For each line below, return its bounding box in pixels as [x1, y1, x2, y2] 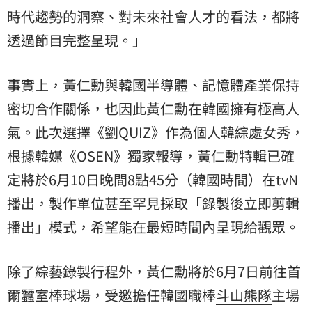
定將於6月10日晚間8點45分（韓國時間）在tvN [7, 169, 298, 189]
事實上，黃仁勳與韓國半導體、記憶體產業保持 [7, 74, 299, 95]
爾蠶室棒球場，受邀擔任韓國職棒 [7, 284, 216, 305]
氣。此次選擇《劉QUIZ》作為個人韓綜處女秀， [7, 121, 304, 142]
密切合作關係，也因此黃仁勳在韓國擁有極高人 [7, 97, 299, 118]
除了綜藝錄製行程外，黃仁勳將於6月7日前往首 [7, 260, 301, 281]
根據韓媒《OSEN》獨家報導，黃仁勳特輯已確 [7, 145, 295, 166]
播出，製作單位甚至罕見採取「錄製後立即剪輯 [7, 192, 299, 213]
